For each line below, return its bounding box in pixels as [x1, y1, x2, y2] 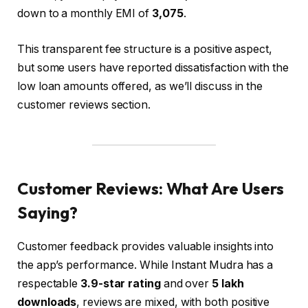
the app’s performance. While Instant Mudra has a [17, 258, 274, 272]
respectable [17, 277, 81, 291]
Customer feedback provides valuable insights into [17, 240, 274, 254]
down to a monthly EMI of [17, 7, 153, 21]
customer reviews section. [17, 98, 151, 111]
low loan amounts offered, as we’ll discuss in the [17, 79, 263, 93]
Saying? [17, 202, 78, 223]
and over [160, 277, 212, 291]
